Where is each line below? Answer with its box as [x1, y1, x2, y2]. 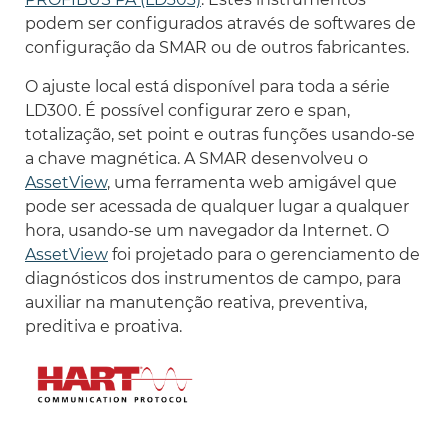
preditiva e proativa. [25, 316, 182, 336]
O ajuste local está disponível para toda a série [25, 76, 390, 96]
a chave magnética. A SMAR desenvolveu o [25, 148, 368, 168]
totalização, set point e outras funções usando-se [25, 124, 415, 144]
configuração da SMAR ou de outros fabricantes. [25, 37, 409, 57]
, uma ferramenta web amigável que [107, 172, 397, 192]
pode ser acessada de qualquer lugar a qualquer [25, 196, 409, 216]
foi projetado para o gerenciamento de [108, 244, 420, 264]
